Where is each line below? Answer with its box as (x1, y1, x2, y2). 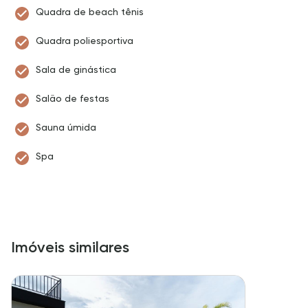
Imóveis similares (11, 238, 129, 256)
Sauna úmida (36, 122, 96, 133)
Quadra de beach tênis (36, 6, 144, 17)
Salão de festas (36, 93, 109, 104)
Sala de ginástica (36, 64, 116, 75)
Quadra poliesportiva (36, 35, 133, 46)
